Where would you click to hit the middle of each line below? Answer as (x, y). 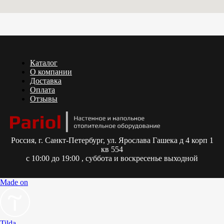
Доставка (46, 80)
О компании (51, 71)
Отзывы (44, 98)
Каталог (44, 62)
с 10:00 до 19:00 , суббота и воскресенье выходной (112, 158)
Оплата (42, 89)
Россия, (24, 140)
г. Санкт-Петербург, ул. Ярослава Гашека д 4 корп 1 (126, 140)
